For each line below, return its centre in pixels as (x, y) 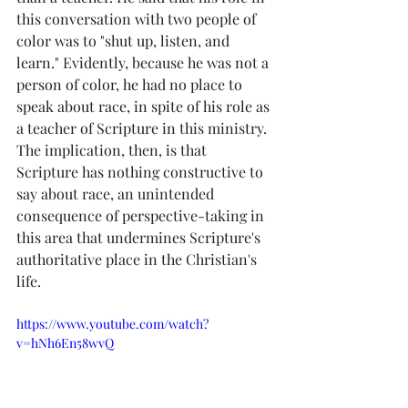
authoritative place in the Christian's (138, 259)
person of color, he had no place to (131, 84)
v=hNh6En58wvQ (65, 342)
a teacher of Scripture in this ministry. (143, 127)
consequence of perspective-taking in (142, 215)
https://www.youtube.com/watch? (112, 323)
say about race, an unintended (117, 193)
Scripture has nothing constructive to (142, 171)
